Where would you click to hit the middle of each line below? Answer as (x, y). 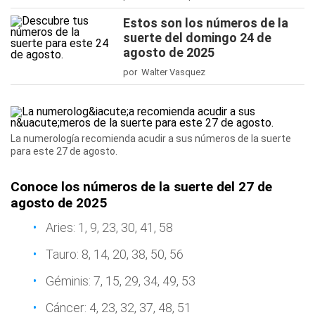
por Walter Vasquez (164, 72)
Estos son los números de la (206, 23)
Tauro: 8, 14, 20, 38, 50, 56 (115, 254)
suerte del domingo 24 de (197, 38)
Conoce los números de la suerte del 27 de (141, 187)
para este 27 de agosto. (64, 151)
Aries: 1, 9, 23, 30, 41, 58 (109, 227)
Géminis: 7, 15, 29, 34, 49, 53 (121, 281)
